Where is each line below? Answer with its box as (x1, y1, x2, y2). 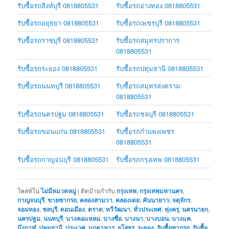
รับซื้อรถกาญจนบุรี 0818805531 (17, 154, 109, 164)
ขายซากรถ (48, 195, 77, 205)
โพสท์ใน (17, 186, 40, 195)
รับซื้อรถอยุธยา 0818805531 (17, 17, 100, 28)
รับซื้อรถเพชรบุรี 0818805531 (116, 17, 201, 28)
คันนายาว (143, 195, 170, 205)
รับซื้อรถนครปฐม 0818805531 (17, 108, 105, 119)
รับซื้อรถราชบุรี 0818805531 (17, 35, 99, 45)
